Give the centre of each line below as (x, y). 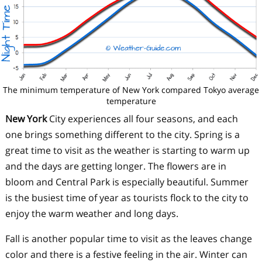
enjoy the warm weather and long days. (92, 214)
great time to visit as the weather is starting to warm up (127, 151)
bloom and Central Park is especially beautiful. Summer (127, 182)
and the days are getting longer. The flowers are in (116, 166)
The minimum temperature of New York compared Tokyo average (131, 90)
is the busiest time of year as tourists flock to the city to (127, 198)
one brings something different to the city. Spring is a (122, 135)
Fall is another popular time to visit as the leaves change (128, 239)
